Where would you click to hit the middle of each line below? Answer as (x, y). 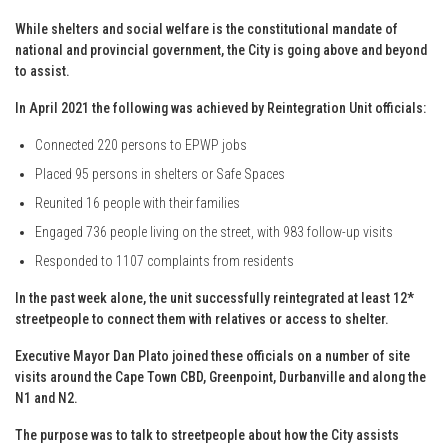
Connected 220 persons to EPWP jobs (141, 144)
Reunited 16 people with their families (137, 202)
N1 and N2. (46, 397)
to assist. (42, 70)
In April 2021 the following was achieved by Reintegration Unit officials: (220, 107)
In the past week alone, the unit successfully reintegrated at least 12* (214, 297)
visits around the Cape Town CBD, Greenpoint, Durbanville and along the (220, 376)
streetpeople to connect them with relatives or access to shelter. (202, 318)
